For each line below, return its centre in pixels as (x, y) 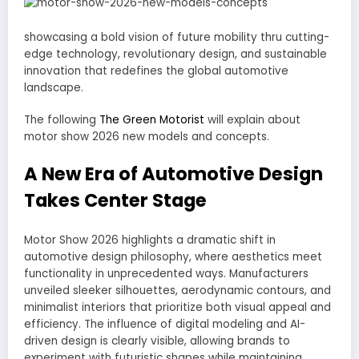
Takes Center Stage (115, 200)
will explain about (252, 120)
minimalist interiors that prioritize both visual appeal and (177, 308)
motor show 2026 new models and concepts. (147, 137)
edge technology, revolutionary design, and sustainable (175, 54)
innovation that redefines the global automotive (156, 71)
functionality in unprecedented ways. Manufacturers (166, 274)
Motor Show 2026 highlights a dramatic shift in (150, 240)
